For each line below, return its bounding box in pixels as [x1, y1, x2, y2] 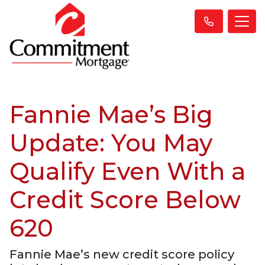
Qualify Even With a [9, 156, 245, 186]
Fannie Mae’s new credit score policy [9, 247, 234, 261]
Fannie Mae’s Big [9, 99, 213, 129]
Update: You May [9, 128, 212, 157]
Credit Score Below [9, 185, 241, 214]
